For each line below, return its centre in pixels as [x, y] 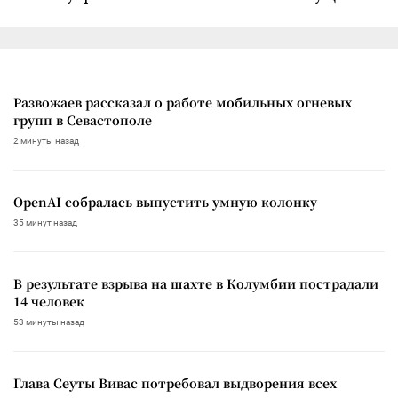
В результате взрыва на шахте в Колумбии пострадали [196, 283]
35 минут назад [45, 222]
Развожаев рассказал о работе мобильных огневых [183, 102]
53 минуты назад [49, 322]
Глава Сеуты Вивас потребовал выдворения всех [175, 382]
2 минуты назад [46, 140]
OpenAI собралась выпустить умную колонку [165, 201]
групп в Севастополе [83, 119]
